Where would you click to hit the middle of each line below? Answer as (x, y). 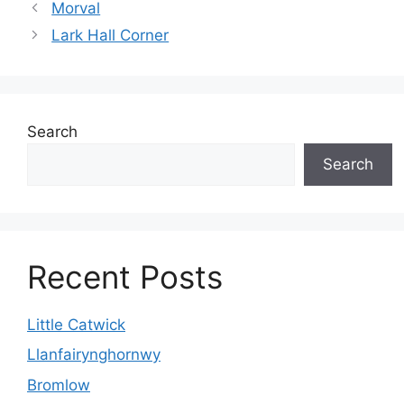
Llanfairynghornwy (94, 354)
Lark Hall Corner (110, 35)
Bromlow (59, 385)
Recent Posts (125, 276)
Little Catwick (76, 324)
